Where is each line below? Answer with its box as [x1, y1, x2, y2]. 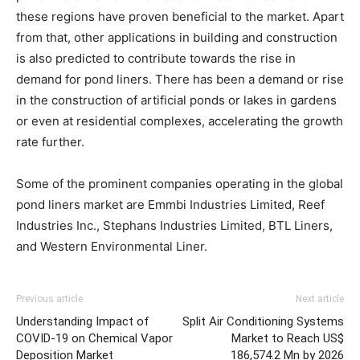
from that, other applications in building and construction [16, 30, 337, 46]
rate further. [16, 134, 84, 150]
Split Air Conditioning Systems [182, 314, 344, 329]
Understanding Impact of [16, 314, 149, 329]
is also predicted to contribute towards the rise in [16, 51, 296, 67]
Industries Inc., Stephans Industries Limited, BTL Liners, [16, 218, 333, 234]
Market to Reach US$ [231, 331, 344, 346]
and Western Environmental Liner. [16, 239, 207, 255]
